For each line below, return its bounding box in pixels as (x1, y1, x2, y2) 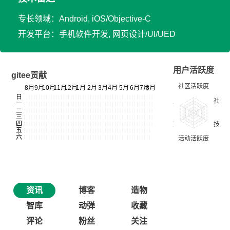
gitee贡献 (11, 71, 47, 80)
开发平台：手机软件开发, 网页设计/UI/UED (18, 30, 176, 39)
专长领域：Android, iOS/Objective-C (18, 14, 151, 23)
